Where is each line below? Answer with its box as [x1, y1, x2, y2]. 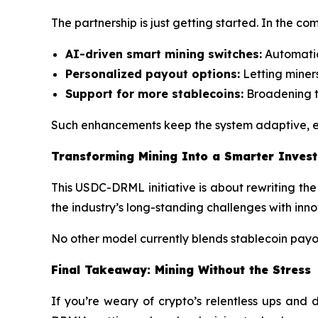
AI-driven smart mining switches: [65, 47, 262, 62]
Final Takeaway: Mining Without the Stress [51, 263, 311, 278]
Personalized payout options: [65, 67, 240, 82]
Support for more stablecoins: [65, 87, 243, 102]
